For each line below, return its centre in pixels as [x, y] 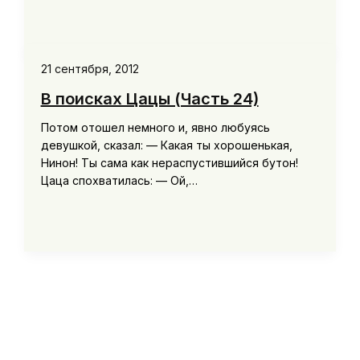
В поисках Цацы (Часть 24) [149, 99]
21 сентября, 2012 [90, 68]
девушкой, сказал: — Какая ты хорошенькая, [166, 145]
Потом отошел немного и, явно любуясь [155, 128]
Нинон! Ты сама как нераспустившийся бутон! [169, 163]
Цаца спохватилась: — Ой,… [119, 181]
